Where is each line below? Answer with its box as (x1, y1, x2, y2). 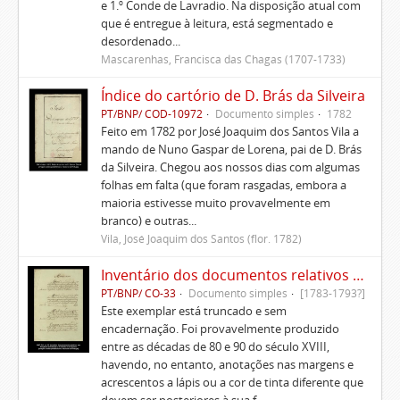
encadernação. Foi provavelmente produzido (100, 321, 339, 337)
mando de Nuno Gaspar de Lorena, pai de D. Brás (100, 141, 362, 157)
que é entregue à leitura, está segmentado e (100, 15, 333, 31)
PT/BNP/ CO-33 (100, 286, 176, 300)
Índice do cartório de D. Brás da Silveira (100, 86, 365, 105)
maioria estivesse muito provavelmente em (100, 195, 330, 211)
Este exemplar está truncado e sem (100, 303, 287, 319)
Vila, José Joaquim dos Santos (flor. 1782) (100, 231, 302, 246)
